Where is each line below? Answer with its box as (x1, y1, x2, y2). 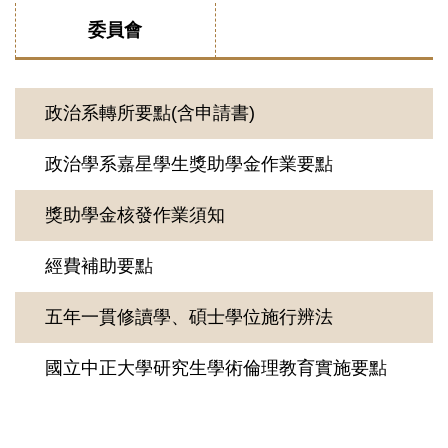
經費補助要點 (45, 255, 153, 276)
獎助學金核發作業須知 (45, 204, 225, 225)
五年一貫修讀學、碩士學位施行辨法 (45, 306, 333, 327)
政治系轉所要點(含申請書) (45, 102, 255, 123)
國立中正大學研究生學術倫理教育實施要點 (45, 357, 387, 378)
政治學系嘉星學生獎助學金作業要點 (45, 153, 333, 174)
